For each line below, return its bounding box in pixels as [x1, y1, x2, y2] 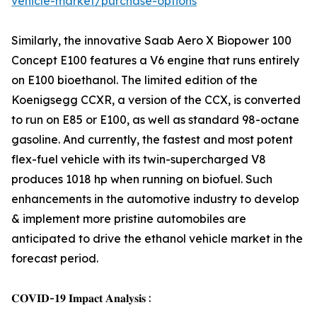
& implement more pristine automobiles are [11, 212, 246, 226]
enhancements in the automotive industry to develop [11, 192, 299, 206]
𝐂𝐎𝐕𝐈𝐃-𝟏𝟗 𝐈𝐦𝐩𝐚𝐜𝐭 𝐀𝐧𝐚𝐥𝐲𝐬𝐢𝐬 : [11, 291, 151, 305]
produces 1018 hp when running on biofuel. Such [11, 172, 272, 186]
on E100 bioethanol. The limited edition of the [11, 73, 258, 87]
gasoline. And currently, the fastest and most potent [11, 132, 293, 146]
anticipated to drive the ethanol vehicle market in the [11, 231, 303, 246]
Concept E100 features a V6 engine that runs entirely [11, 53, 299, 67]
